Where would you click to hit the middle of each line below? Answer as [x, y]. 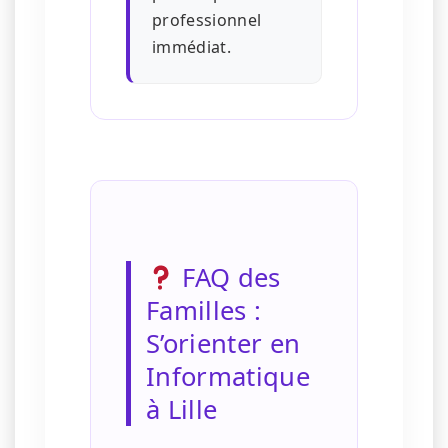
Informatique [228, 377]
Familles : [204, 311]
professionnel [207, 20]
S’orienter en [223, 344]
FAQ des [228, 278]
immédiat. [191, 47]
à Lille [182, 410]
